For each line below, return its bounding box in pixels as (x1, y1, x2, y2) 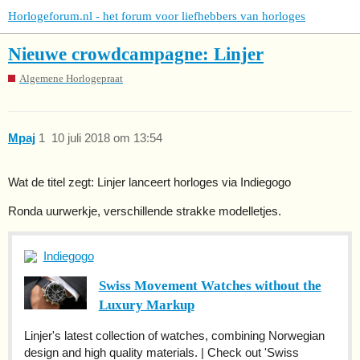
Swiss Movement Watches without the (98, 278, 321, 294)
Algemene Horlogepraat (19, 72, 123, 84)
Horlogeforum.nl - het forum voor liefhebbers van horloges (8, 10, 305, 22)
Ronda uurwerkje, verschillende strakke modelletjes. (8, 204, 281, 219)
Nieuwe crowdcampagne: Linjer (8, 44, 264, 65)
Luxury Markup (98, 297, 194, 313)
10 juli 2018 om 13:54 (51, 131, 162, 145)
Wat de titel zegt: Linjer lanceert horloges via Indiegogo (8, 175, 291, 190)
